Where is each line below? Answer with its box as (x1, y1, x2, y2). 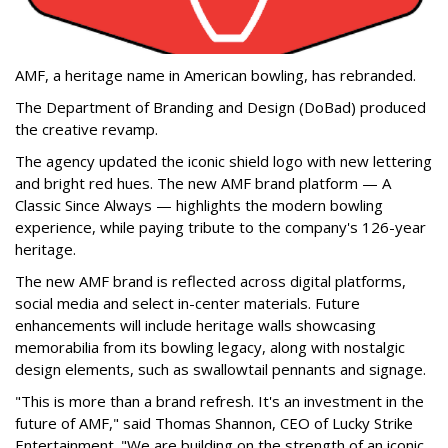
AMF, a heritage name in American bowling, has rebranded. (15, 64, 416, 85)
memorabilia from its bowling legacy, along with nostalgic (15, 336, 405, 357)
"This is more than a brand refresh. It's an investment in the (15, 390, 424, 411)
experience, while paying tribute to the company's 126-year (15, 216, 426, 237)
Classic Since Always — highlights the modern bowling (15, 194, 383, 215)
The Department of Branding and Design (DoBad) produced (15, 96, 426, 117)
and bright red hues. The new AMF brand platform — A (15, 172, 391, 193)
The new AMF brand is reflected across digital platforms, (15, 270, 406, 291)
